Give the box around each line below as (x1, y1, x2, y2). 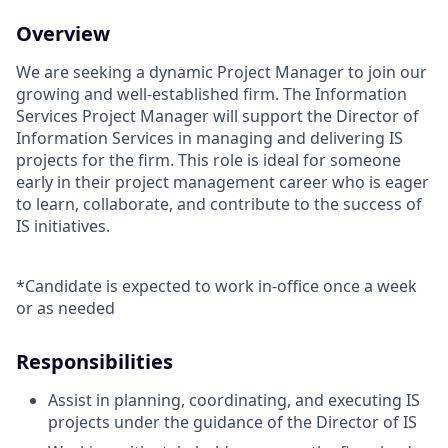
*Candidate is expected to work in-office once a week (16, 275, 417, 298)
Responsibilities (16, 348, 173, 376)
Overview (16, 20, 110, 48)
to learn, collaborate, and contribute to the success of (16, 193, 422, 216)
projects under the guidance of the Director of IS (48, 411, 417, 434)
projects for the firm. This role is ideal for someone (16, 149, 401, 172)
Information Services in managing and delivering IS (16, 127, 403, 150)
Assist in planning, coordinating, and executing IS (48, 389, 420, 412)
